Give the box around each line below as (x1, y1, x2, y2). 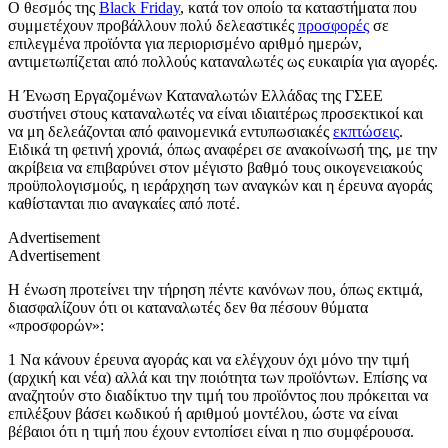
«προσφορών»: (8, 316, 104, 334)
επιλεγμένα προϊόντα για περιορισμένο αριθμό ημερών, (8, 34, 362, 52)
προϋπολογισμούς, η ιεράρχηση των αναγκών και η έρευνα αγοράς (8, 176, 432, 194)
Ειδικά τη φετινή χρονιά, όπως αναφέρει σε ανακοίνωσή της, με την (8, 140, 437, 158)
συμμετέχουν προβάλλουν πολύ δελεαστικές (8, 16, 298, 34)
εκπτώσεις (333, 122, 399, 140)
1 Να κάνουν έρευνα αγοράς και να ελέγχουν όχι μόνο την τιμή (8, 350, 409, 368)
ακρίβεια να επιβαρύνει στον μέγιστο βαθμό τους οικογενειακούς (8, 158, 422, 176)
